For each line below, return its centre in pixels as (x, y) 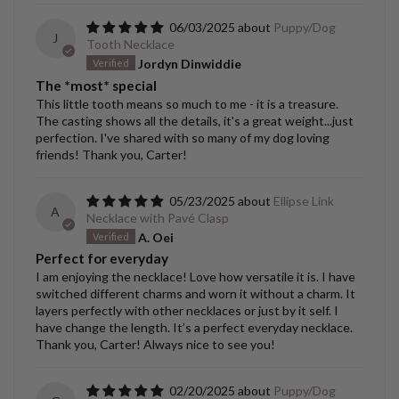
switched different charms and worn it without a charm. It (195, 294)
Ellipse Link (303, 200)
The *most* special (96, 85)
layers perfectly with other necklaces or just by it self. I (187, 311)
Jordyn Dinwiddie (189, 63)
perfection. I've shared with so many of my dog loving (183, 137)
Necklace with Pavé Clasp (157, 217)
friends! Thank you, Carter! (111, 154)
